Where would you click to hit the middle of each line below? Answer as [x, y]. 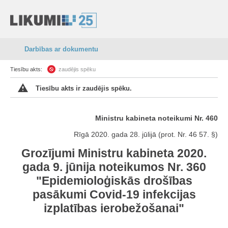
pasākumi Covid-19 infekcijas [114, 194]
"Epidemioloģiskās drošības [114, 181]
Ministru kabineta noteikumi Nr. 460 [156, 118]
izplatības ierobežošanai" [114, 208]
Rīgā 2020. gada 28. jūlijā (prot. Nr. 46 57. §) [146, 134]
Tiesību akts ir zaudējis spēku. [84, 88]
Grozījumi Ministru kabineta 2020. [114, 153]
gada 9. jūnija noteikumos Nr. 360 [114, 167]
